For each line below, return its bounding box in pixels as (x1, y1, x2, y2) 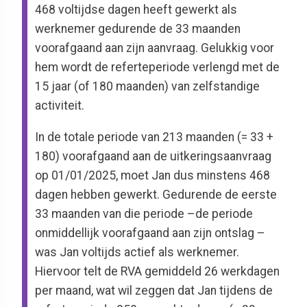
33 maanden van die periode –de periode (35, 206, 254, 221)
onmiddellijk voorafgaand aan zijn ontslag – (35, 225, 266, 240)
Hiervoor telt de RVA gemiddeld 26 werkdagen (35, 264, 280, 278)
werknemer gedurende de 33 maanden (35, 22, 241, 36)
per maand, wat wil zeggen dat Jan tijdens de (35, 283, 273, 297)
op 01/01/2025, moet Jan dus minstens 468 (35, 168, 271, 182)
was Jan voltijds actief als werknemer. (35, 245, 240, 259)
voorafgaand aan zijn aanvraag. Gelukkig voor (35, 41, 275, 56)
